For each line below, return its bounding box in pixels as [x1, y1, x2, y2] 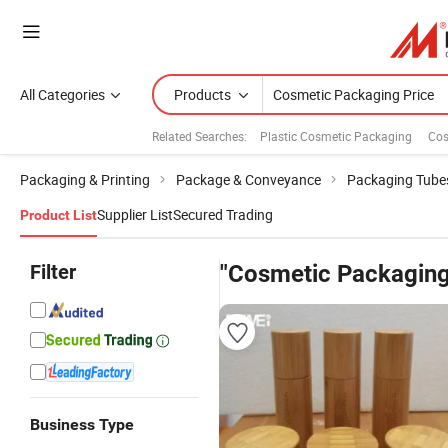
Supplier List [97, 205, 173, 224]
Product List [20, 207, 97, 223]
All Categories [20, 85, 105, 104]
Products [174, 85, 231, 104]
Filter [30, 260, 76, 284]
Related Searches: [152, 127, 247, 144]
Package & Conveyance [176, 170, 321, 189]
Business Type [30, 415, 134, 434]
